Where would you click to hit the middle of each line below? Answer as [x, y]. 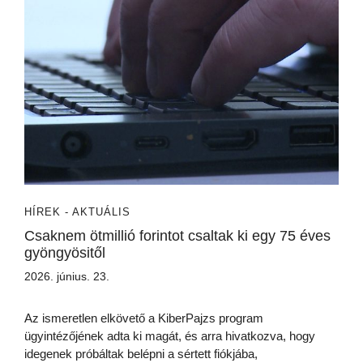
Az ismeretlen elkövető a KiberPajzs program [144, 318]
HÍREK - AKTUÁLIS [77, 212]
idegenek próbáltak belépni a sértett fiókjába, [141, 354]
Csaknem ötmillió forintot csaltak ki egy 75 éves [177, 236]
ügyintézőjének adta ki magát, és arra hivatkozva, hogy [170, 336]
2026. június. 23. [67, 277]
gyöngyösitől [65, 253]
